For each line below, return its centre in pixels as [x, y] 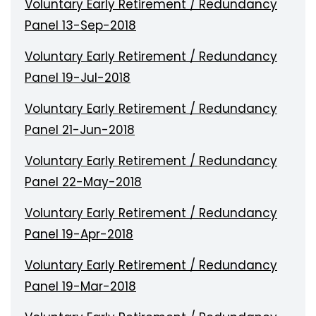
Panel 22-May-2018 [83, 182]
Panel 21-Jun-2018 [80, 130]
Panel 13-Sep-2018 [80, 25]
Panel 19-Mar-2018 [80, 286]
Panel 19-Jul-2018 [78, 78]
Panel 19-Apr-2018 [79, 234]
